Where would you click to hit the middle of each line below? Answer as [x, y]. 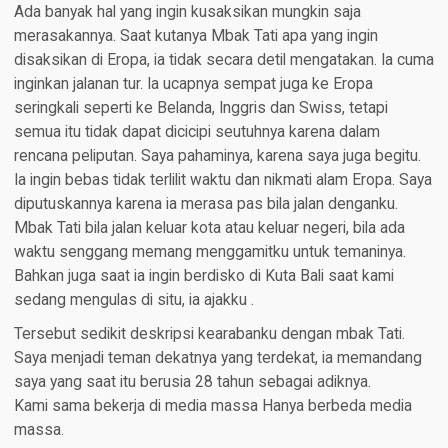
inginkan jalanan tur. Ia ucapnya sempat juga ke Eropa [193, 83]
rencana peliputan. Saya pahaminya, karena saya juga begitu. [217, 155]
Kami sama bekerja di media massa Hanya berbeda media [212, 405]
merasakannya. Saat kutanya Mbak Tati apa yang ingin [195, 35]
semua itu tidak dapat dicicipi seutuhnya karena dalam [196, 131]
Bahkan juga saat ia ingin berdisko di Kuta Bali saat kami [203, 275]
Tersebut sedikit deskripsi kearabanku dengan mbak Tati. [209, 333]
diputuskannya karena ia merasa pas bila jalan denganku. [205, 203]
